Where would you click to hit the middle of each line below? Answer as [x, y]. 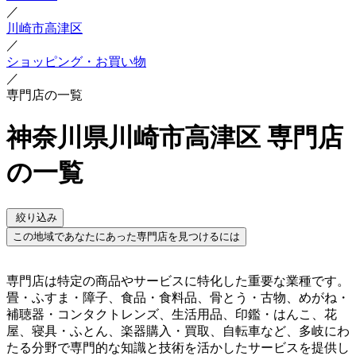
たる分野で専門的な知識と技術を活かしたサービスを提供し [178, 347]
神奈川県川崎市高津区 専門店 [175, 138]
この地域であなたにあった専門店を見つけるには [126, 236]
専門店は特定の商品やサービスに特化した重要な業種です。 [178, 281]
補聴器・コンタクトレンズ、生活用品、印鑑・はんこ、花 [172, 314]
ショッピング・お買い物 [76, 62]
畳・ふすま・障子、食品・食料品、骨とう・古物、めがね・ [178, 297]
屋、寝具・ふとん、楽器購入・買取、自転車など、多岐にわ [178, 331]
